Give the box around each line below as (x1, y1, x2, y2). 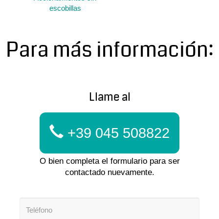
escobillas (49, 4, 81, 13)
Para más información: (5, 40, 214, 61)
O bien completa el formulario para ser (39, 156, 180, 166)
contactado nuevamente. (65, 167, 154, 177)
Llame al (88, 91, 131, 103)
